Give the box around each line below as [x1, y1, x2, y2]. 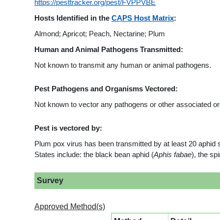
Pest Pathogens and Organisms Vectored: [34, 84, 178, 93]
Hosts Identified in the [34, 14, 111, 22]
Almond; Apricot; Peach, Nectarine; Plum [34, 29, 165, 38]
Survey [37, 176, 63, 185]
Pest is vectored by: [34, 124, 102, 132]
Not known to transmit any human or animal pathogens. [34, 61, 211, 69]
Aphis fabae [154, 150, 192, 159]
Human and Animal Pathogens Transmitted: [34, 45, 183, 54]
